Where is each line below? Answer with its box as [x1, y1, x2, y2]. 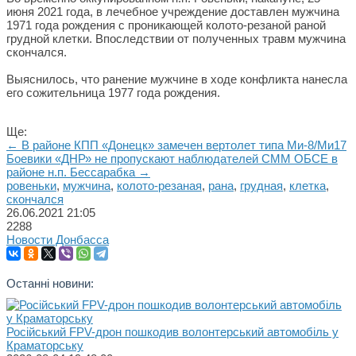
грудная [240, 179, 283, 192]
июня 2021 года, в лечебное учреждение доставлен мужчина [6, 5, 339, 18]
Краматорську [6, 338, 83, 352]
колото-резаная [117, 179, 202, 192]
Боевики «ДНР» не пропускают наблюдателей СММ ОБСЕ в [6, 152, 338, 165]
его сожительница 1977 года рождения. [6, 86, 223, 99]
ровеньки [6, 179, 56, 192]
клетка [289, 179, 326, 192]
